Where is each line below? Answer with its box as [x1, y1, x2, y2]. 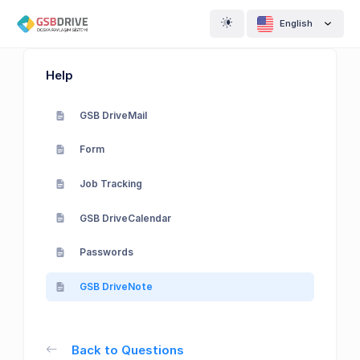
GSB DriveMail [80, 108, 147, 121]
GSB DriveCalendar [80, 211, 171, 224]
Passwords [80, 246, 133, 259]
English [280, 17, 316, 29]
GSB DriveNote [80, 280, 153, 292]
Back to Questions [72, 342, 184, 358]
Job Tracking [80, 177, 142, 190]
